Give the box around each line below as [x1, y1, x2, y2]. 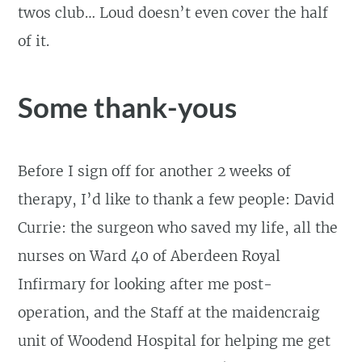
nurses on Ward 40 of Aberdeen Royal [18, 247, 281, 266]
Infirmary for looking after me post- [18, 276, 273, 294]
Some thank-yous [18, 90, 238, 124]
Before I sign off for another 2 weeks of [18, 162, 292, 181]
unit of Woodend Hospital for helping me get [18, 332, 331, 351]
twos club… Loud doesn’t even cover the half [18, 3, 329, 22]
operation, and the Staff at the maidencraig [18, 304, 321, 322]
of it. [18, 32, 50, 50]
